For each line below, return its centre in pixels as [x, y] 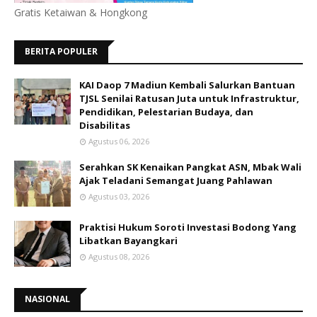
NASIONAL [47, 299]
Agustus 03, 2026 [119, 197]
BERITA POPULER [61, 52]
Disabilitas [105, 126]
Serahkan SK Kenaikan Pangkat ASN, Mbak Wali [190, 167]
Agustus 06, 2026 [119, 142]
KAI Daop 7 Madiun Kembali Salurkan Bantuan [187, 85]
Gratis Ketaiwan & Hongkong [81, 13]
